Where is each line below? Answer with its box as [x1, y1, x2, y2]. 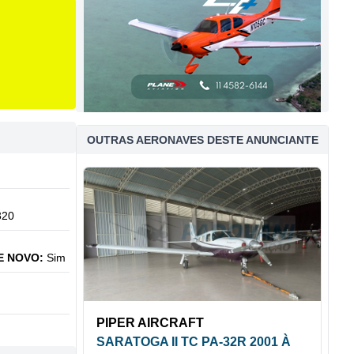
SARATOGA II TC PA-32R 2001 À [96, 334, 291, 348]
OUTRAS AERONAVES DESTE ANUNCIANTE [86, 134, 318, 146]
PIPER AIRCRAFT [96, 315, 204, 330]
